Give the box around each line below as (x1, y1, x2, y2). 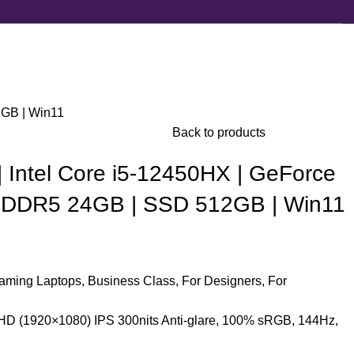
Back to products (172, 126, 265, 139)
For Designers (182, 274, 262, 288)
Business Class (88, 274, 175, 288)
